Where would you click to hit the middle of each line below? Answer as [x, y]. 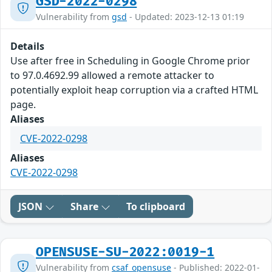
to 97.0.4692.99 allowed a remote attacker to [112, 76]
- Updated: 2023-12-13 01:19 [185, 17]
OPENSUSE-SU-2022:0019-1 [125, 253]
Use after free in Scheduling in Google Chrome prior [130, 61]
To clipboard [156, 207]
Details [27, 46]
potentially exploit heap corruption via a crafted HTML [134, 90]
